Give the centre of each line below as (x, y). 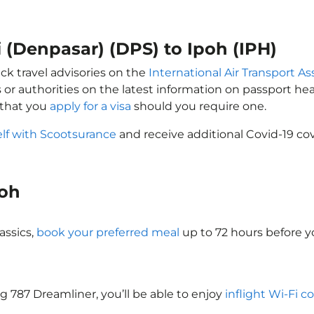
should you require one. (199, 106)
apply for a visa (90, 106)
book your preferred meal (108, 232)
